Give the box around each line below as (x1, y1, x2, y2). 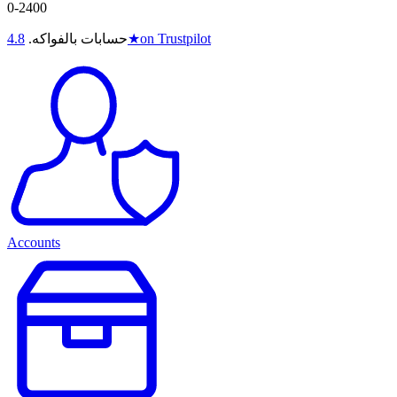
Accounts (7, 235, 60, 251)
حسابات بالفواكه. (28, 31, 128, 47)
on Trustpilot (140, 31, 211, 47)
